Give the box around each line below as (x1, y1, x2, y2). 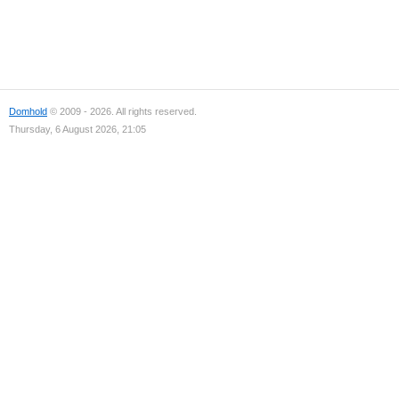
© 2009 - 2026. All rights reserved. (47, 106, 197, 117)
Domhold (9, 106, 47, 117)
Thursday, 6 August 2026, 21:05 (9, 124, 146, 134)
